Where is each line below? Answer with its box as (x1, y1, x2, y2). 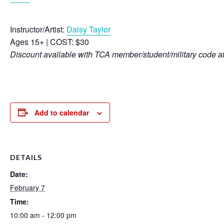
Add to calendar (34, 107, 89, 117)
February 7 (10, 182, 45, 192)
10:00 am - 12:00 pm (10, 209, 76, 220)
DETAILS (10, 152, 42, 161)
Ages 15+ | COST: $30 (10, 35, 89, 47)
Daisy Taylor (66, 23, 110, 35)
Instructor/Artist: (10, 23, 66, 35)
